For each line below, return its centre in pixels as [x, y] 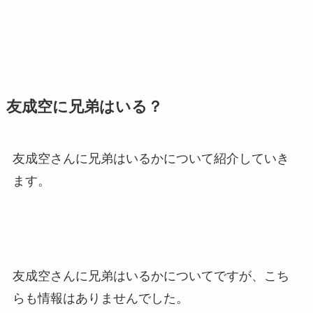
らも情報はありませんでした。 [100, 299]
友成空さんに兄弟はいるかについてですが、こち [151, 276]
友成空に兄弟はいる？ [84, 107]
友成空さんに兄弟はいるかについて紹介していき [151, 159]
